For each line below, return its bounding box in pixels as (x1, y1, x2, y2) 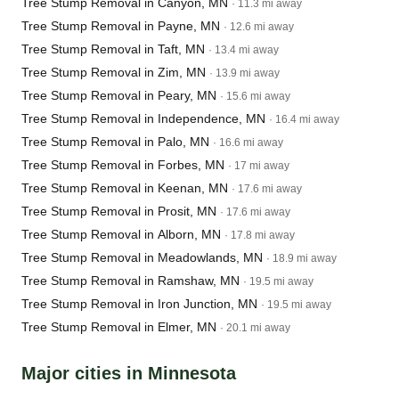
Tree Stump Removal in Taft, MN (21, 42, 205, 56)
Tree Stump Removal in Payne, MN (21, 19, 220, 33)
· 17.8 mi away (224, 229, 295, 241)
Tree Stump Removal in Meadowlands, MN (21, 250, 263, 265)
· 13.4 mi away (208, 44, 279, 56)
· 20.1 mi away (220, 322, 290, 334)
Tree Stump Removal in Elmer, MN (21, 320, 216, 334)
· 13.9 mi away (209, 67, 280, 79)
